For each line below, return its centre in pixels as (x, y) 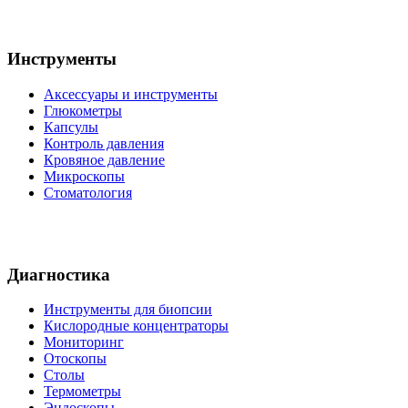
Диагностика (59, 274)
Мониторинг (84, 342)
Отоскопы (75, 359)
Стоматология (88, 193)
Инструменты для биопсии (128, 310)
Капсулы (71, 127)
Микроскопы (84, 177)
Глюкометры (83, 111)
